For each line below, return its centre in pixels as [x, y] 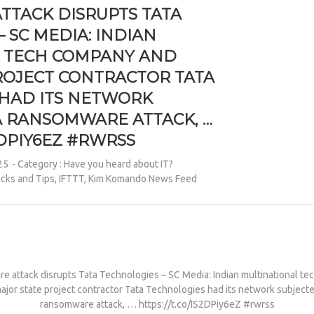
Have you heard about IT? [119, 164]
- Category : [38, 164]
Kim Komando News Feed [143, 179]
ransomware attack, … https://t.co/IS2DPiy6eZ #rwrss [157, 304]
